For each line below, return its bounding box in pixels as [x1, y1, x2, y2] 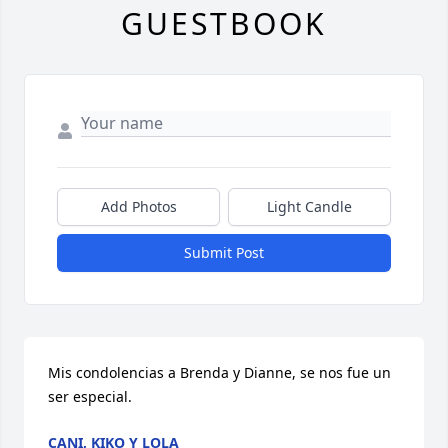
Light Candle [267, 197, 352, 217]
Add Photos [100, 197, 177, 217]
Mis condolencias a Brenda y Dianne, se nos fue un [48, 363, 391, 383]
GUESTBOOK [121, 3, 327, 45]
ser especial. [48, 387, 132, 407]
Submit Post [184, 243, 264, 263]
